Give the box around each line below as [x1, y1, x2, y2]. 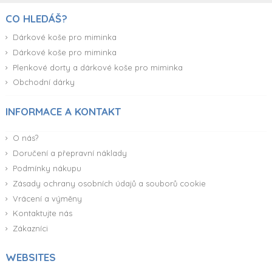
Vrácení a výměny [13, 193, 82, 203]
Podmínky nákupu [13, 163, 81, 173]
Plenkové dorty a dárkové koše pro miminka [13, 62, 183, 72]
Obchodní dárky [13, 77, 75, 87]
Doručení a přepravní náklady [13, 148, 127, 158]
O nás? [13, 133, 38, 143]
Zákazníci [13, 223, 48, 234]
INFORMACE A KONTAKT [5, 105, 121, 118]
